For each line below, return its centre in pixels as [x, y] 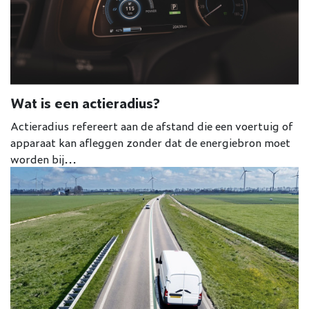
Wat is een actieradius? [85, 102]
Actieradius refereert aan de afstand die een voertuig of [152, 125]
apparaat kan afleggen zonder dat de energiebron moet [150, 142]
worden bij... [43, 158]
